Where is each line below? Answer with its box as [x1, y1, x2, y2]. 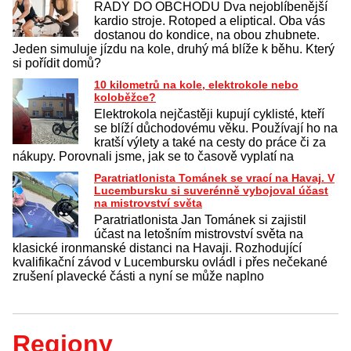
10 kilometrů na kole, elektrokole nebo [94, 78, 299, 91]
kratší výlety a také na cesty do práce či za [94, 135, 326, 149]
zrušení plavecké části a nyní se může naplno [13, 269, 264, 283]
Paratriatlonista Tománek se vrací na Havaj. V [94, 171, 335, 184]
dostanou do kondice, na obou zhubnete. [94, 27, 320, 42]
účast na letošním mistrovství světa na [94, 226, 303, 241]
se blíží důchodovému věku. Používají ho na [94, 121, 338, 135]
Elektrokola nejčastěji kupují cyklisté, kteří [94, 107, 324, 121]
